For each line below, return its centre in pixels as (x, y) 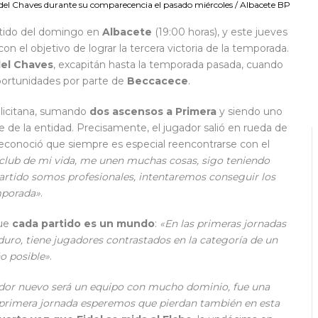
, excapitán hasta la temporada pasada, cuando (168, 65)
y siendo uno (250, 112)
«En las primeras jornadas (223, 224)
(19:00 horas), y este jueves (220, 32)
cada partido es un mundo (83, 224)
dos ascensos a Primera (153, 112)
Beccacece (158, 81)
